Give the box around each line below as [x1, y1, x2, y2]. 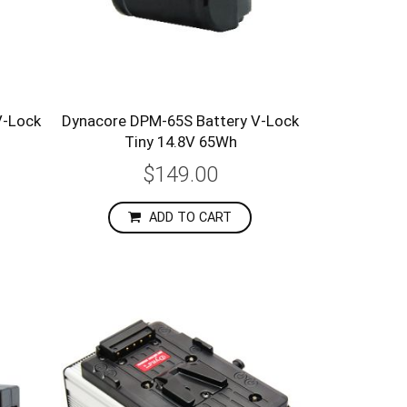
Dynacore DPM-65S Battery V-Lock [62, 112, 300, 131]
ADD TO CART [149, 210, 233, 226]
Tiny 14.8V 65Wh [124, 133, 237, 152]
